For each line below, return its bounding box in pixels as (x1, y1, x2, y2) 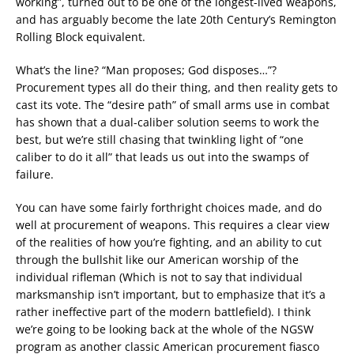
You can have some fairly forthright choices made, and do (16, 200, 322, 215)
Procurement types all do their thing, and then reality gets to (16, 80, 337, 95)
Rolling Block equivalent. (16, 29, 145, 44)
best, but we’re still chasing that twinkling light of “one (16, 132, 303, 147)
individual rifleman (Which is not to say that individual (16, 269, 303, 284)
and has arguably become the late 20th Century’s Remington (16, 12, 337, 27)
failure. (16, 167, 54, 182)
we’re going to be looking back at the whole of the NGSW (16, 322, 314, 337)
